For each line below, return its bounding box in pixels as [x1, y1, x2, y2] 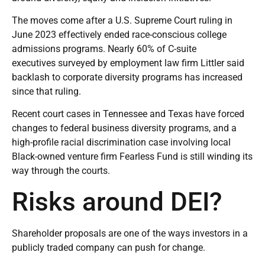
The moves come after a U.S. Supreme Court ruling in [12, 14, 232, 26]
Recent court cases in [12, 108, 103, 119]
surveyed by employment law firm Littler [58, 57, 224, 69]
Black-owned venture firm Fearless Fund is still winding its [12, 150, 253, 162]
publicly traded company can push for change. [12, 241, 205, 253]
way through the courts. [12, 164, 110, 176]
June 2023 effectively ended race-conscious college [12, 28, 227, 40]
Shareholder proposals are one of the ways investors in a [12, 227, 248, 239]
